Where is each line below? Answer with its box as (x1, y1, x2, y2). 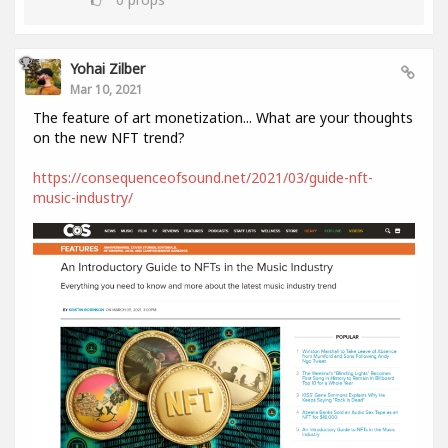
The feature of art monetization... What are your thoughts (33, 107, 413, 127)
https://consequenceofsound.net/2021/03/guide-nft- (33, 167, 373, 187)
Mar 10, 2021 (70, 80, 143, 97)
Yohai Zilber (70, 58, 145, 78)
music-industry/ (33, 187, 133, 207)
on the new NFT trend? (33, 127, 185, 147)
